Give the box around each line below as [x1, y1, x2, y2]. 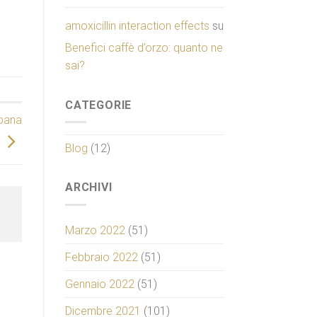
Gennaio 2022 [65, 277, 134, 291]
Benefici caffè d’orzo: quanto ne [65, 40, 223, 54]
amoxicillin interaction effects [65, 18, 209, 33]
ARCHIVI [65, 180, 113, 195]
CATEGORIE [65, 98, 132, 112]
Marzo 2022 [65, 223, 125, 237]
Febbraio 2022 [65, 250, 138, 264]
